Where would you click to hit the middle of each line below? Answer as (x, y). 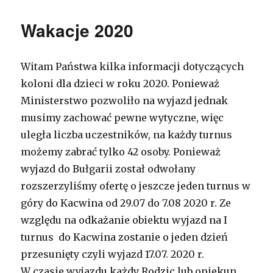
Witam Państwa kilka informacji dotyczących (133, 66)
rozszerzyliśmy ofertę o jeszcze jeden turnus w (136, 186)
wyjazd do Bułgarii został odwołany (108, 169)
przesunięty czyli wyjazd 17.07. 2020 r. (113, 254)
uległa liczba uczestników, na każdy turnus (127, 135)
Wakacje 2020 (77, 30)
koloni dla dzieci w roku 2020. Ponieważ (120, 83)
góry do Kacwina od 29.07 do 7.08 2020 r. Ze (126, 203)
